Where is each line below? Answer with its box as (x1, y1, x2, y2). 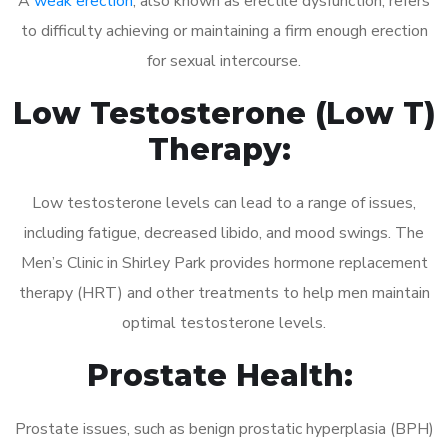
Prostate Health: (86, 356, 362, 394)
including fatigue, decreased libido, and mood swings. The (24, 221, 424, 244)
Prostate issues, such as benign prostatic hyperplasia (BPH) (14, 417, 434, 440)
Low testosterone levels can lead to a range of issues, (32, 191, 416, 214)
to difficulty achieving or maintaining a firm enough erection (20, 19, 428, 42)
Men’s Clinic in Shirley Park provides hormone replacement (20, 251, 428, 274)
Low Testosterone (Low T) (12, 94, 436, 132)
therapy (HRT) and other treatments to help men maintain (18, 281, 430, 304)
